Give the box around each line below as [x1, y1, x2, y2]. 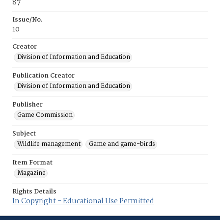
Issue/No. [12, 15, 43, 25]
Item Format [12, 158, 53, 168]
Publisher [12, 100, 43, 110]
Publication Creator [12, 71, 75, 81]
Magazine [17, 168, 46, 178]
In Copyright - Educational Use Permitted [12, 195, 154, 207]
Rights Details [12, 187, 56, 197]
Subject [12, 129, 36, 139]
